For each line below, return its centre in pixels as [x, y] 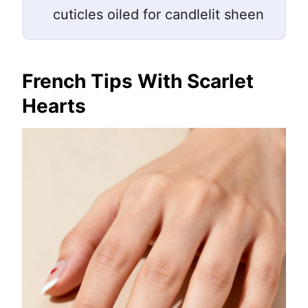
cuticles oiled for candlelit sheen [158, 15]
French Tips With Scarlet [138, 81]
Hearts [54, 106]
